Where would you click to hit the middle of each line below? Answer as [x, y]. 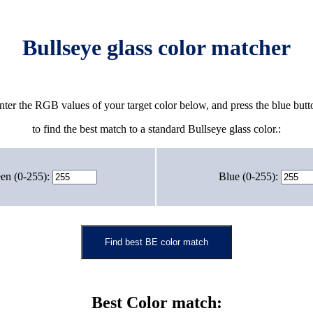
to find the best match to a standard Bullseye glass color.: [156, 129]
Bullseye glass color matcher [156, 48]
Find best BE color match [156, 242]
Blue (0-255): [250, 177]
